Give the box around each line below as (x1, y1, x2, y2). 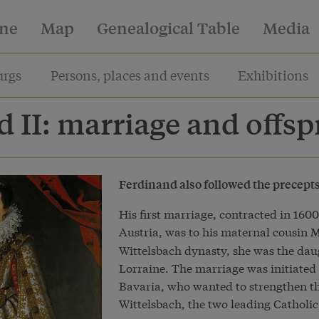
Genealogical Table (97, 17, 240, 38)
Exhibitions (238, 66, 309, 84)
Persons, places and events (50, 66, 209, 84)
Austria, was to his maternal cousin (118, 223, 310, 239)
